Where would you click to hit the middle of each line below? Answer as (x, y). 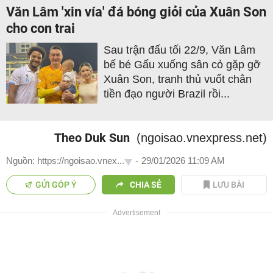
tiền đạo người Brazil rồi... (167, 94)
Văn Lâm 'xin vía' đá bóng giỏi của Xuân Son (136, 12)
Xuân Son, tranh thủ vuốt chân (178, 80)
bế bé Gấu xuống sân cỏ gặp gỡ (182, 65)
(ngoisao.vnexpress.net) (202, 138)
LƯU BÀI (229, 185)
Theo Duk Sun (92, 138)
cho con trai (41, 29)
